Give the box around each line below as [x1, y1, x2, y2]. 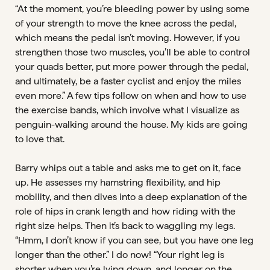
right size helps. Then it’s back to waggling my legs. [15, 220, 235, 231]
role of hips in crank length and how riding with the [15, 206, 236, 217]
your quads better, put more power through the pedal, [15, 61, 248, 72]
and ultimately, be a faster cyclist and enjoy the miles [15, 75, 241, 87]
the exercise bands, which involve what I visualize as [15, 104, 239, 116]
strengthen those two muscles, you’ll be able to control [15, 46, 250, 58]
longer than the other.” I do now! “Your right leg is [15, 249, 224, 260]
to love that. [15, 133, 64, 145]
